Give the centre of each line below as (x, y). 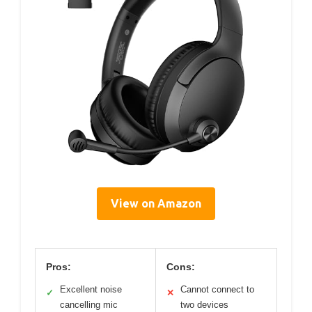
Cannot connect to (217, 290)
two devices (204, 305)
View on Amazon (156, 204)
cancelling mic (89, 305)
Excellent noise (91, 290)
